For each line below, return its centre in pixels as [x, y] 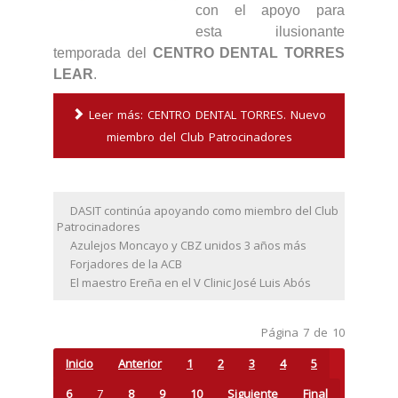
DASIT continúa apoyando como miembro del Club [204, 211]
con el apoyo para [270, 10]
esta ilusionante [270, 31]
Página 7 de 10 [303, 332]
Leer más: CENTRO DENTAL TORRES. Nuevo [205, 115]
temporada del [103, 52]
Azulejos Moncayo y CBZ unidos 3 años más [188, 245]
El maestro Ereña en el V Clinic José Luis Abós [191, 283]
